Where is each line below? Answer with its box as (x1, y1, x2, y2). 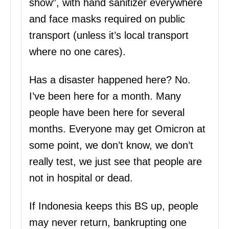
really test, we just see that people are (29, 156, 202, 168)
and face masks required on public (29, 13, 185, 25)
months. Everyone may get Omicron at (29, 123, 205, 135)
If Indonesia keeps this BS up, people (29, 200, 198, 212)
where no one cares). (29, 46, 126, 58)
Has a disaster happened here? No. (29, 74, 191, 86)
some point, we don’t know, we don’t (29, 140, 193, 151)
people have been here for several (29, 107, 185, 119)
